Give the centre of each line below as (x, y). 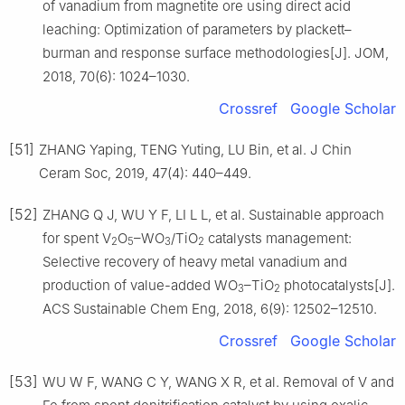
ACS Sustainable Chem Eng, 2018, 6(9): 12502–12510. (210, 308)
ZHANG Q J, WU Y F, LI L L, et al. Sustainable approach (213, 214)
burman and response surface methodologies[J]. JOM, (216, 52)
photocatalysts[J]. (338, 285)
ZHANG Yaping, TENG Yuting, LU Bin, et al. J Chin (195, 149)
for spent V (77, 238)
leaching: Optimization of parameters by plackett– (197, 29)
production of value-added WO (140, 285)
